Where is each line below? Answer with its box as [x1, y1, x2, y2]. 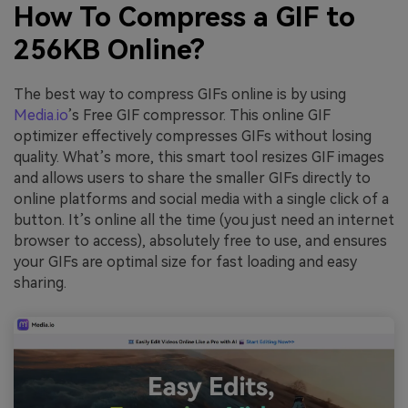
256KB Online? [14, 34, 212, 66]
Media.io [14, 107, 67, 125]
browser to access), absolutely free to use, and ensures [14, 232, 387, 250]
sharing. [14, 274, 66, 292]
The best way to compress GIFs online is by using [14, 86, 346, 104]
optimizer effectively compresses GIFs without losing [14, 127, 372, 146]
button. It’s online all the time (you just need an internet [14, 211, 394, 229]
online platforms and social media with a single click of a [14, 190, 389, 209]
